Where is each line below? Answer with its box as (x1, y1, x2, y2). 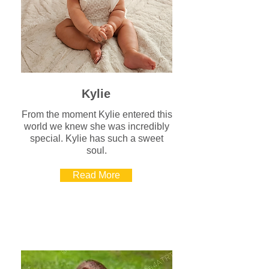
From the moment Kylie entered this (21, 109, 172, 119)
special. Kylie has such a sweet (30, 133, 163, 144)
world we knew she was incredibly (24, 121, 169, 131)
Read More (72, 170, 120, 180)
